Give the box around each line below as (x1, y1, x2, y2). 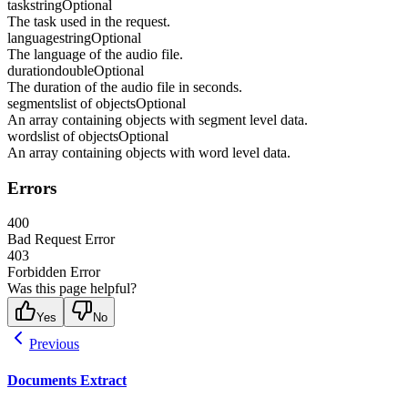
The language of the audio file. (7, 46, 183, 62)
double (55, 62, 94, 78)
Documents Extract (7, 372, 127, 388)
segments (7, 95, 60, 111)
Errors (7, 178, 56, 198)
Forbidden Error (7, 264, 100, 280)
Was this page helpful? (7, 280, 137, 297)
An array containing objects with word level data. (7, 144, 291, 160)
